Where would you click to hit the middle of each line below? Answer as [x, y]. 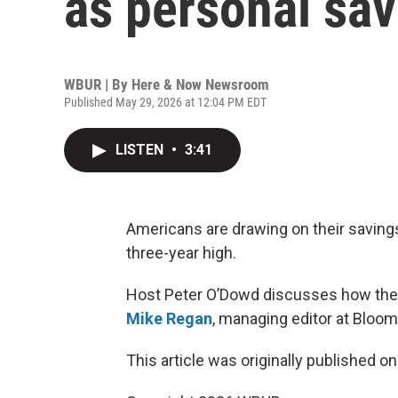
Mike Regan [169, 318]
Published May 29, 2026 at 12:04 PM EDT [165, 102]
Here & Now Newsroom [200, 84]
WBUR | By [98, 84]
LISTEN [141, 150]
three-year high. [181, 253]
